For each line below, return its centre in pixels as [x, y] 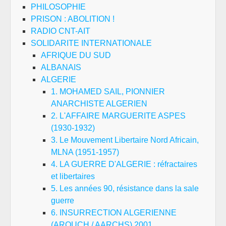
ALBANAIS [61, 68]
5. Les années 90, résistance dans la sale [125, 189]
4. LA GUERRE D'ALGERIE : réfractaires [124, 164]
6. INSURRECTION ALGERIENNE [114, 213]
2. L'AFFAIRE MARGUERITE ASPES [118, 116]
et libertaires [73, 177]
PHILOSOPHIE [58, 7]
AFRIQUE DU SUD [76, 55]
